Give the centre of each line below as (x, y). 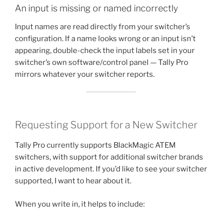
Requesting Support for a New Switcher (106, 125)
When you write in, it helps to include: (80, 204)
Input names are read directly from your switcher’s (103, 27)
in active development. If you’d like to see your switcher (111, 169)
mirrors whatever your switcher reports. (85, 74)
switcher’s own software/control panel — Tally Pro (102, 62)
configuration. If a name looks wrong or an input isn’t (105, 39)
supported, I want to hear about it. (73, 181)
